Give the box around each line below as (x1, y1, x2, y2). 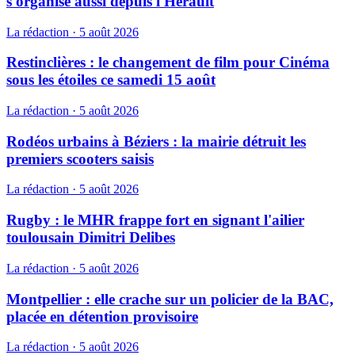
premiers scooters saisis (6, 150, 154, 167)
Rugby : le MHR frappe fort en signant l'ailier (6, 212, 304, 229)
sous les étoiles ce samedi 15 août (6, 71, 216, 89)
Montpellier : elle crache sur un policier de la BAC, (6, 290, 334, 307)
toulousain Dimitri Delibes (6, 229, 175, 246)
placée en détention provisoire (6, 307, 198, 325)
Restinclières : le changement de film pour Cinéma (6, 54, 330, 71)
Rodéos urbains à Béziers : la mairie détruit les (6, 132, 306, 150)
